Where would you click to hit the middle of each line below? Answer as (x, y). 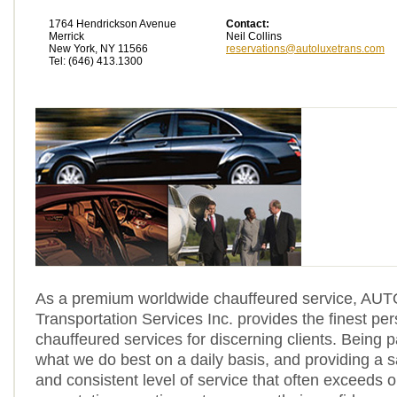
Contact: (248, 24)
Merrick (66, 36)
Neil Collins (254, 36)
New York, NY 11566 (98, 49)
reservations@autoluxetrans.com (305, 49)
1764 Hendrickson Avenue (113, 24)
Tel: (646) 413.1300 (96, 61)
